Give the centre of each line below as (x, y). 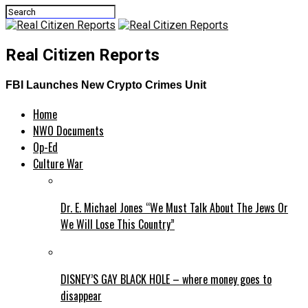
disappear (81, 296)
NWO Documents (68, 131)
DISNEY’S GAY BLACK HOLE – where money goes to (166, 279)
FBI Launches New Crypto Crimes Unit (106, 85)
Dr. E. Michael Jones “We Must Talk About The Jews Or (174, 208)
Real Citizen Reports (82, 55)
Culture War (58, 164)
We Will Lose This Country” (118, 224)
